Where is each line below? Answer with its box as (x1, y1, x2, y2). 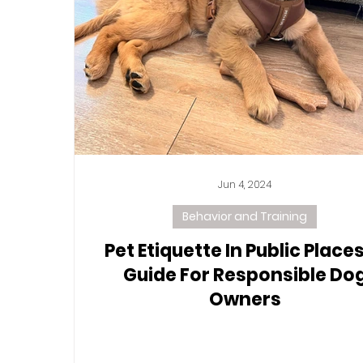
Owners (208, 286, 281, 312)
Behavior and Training (182, 207, 307, 224)
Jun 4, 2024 (218, 177, 271, 191)
